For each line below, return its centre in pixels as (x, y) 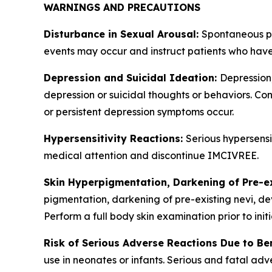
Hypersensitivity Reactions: (115, 138)
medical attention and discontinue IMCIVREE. (151, 155)
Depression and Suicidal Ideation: (132, 77)
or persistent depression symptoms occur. (139, 111)
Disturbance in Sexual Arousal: (123, 34)
